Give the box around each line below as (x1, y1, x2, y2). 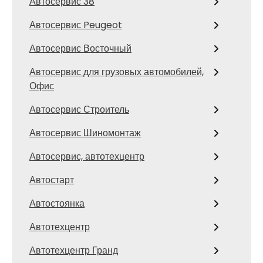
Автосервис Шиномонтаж (29, 126, 141, 140)
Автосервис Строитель (29, 103, 129, 116)
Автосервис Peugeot (29, 18, 122, 32)
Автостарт (29, 173, 74, 187)
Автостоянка (29, 197, 85, 210)
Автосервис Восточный (29, 42, 131, 55)
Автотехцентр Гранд (29, 244, 118, 257)
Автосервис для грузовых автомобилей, (29, 65, 204, 79)
